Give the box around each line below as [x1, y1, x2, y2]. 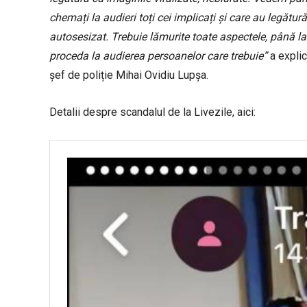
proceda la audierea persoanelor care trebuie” [49, 49, 267, 63]
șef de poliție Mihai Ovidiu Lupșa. [49, 69, 208, 82]
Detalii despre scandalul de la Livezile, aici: [49, 106, 256, 119]
